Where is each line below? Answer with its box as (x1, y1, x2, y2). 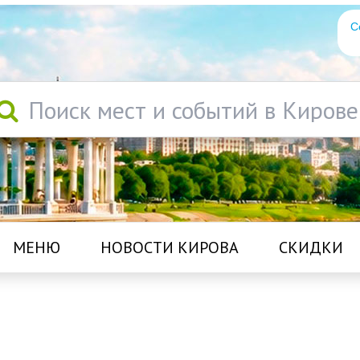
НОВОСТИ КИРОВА (100, 237, 239, 258)
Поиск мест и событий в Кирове (27, 94, 358, 125)
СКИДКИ (278, 237, 343, 258)
